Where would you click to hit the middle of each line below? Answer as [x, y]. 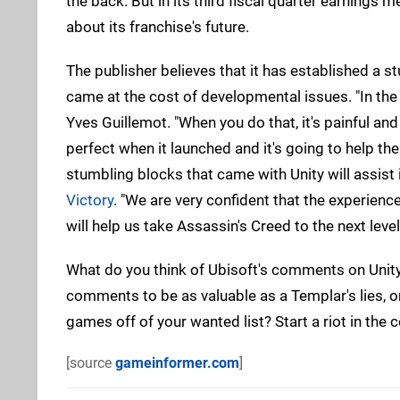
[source [91, 362]
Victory [90, 200]
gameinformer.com [177, 362]
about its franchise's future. [158, 26]
